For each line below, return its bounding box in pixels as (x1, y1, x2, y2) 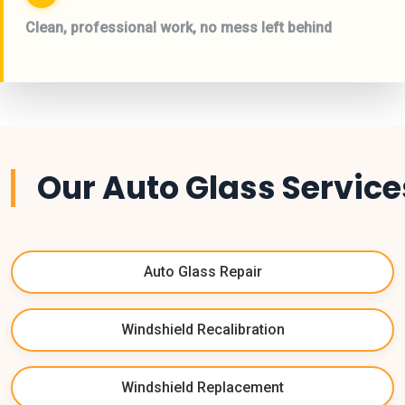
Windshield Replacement (121, 379, 284, 396)
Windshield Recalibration (120, 321, 285, 338)
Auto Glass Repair (143, 263, 262, 280)
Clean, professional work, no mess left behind (25, 19, 332, 36)
